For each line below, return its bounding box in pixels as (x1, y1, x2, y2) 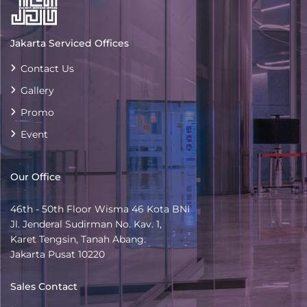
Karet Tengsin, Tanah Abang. (10, 233, 147, 246)
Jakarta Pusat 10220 (10, 248, 106, 261)
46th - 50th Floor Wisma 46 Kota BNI (10, 203, 191, 216)
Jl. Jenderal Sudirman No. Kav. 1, (10, 218, 162, 231)
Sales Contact (10, 280, 78, 293)
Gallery (21, 84, 55, 97)
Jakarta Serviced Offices (10, 37, 130, 50)
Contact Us (21, 62, 75, 75)
